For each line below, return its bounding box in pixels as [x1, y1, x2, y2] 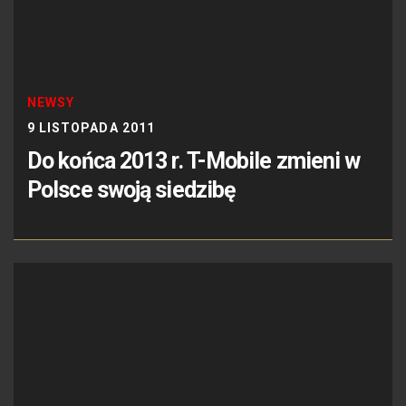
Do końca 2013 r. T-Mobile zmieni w [27, 148, 361, 175]
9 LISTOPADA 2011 [27, 121, 155, 136]
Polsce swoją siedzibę [27, 177, 237, 204]
